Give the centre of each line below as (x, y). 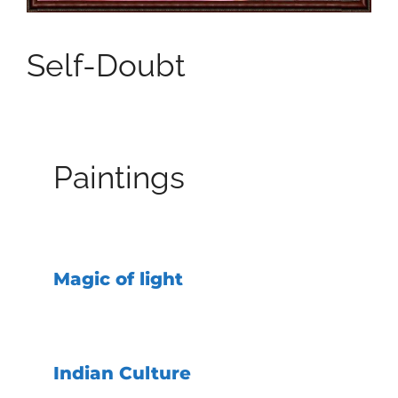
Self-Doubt (106, 66)
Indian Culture (122, 374)
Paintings (119, 178)
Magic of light (118, 279)
